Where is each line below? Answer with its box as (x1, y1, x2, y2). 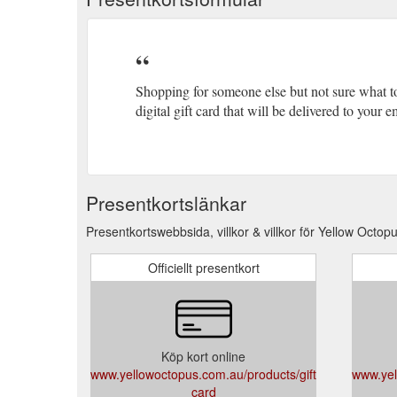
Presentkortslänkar (86, 189, 246, 216)
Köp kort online (161, 346, 245, 365)
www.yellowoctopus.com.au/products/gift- (90, 364, 321, 383)
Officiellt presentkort (147, 258, 260, 276)
